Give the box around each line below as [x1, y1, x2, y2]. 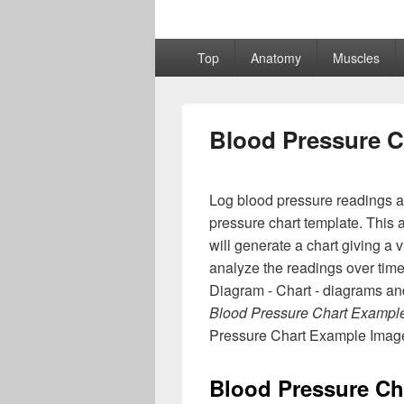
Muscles [332, 49, 380, 67]
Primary [154, 37, 204, 58]
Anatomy [250, 49, 301, 67]
